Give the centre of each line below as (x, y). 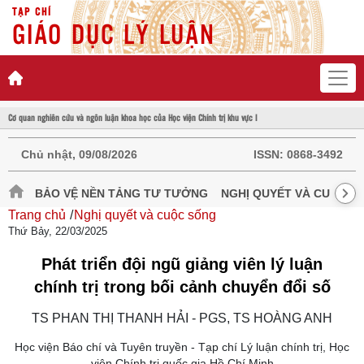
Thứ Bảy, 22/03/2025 (58, 231)
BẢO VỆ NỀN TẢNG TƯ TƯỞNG (121, 193)
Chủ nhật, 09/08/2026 (79, 154)
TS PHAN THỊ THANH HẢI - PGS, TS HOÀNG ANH (182, 318)
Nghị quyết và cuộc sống (145, 214)
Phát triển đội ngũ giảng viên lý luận (182, 264)
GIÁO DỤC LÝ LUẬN (114, 33)
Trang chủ (37, 214)
